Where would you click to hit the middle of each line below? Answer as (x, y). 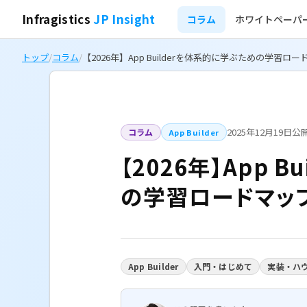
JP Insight (124, 19)
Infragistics (58, 19)
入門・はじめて (223, 266)
